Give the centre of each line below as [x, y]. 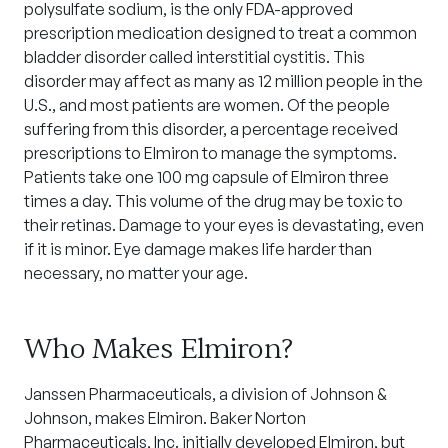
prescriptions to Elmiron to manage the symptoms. [210, 153]
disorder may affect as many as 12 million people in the [223, 81]
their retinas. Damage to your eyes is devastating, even [224, 225]
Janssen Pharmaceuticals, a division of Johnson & [205, 394]
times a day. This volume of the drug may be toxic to [213, 201]
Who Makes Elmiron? [158, 349]
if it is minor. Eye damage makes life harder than [198, 249]
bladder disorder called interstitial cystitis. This [194, 57]
